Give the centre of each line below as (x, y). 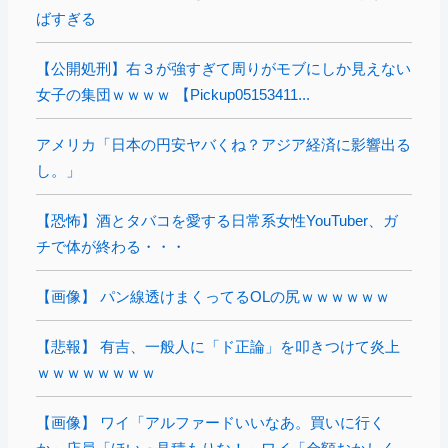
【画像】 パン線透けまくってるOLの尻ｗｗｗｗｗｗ (213, 297)
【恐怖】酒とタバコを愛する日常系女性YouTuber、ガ (217, 221)
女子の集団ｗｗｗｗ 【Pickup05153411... (173, 95)
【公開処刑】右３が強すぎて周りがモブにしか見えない (223, 69)
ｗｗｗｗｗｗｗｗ (96, 373)
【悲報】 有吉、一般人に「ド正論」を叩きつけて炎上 (218, 347)
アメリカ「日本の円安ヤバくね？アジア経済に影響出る (223, 145)
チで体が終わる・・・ (111, 247)
